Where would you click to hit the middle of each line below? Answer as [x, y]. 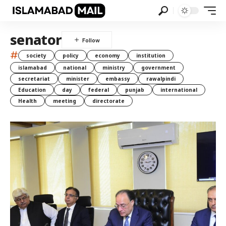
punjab [135, 90]
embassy [118, 79]
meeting [65, 101]
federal [99, 90]
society [36, 55]
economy [107, 55]
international [179, 90]
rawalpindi [161, 79]
